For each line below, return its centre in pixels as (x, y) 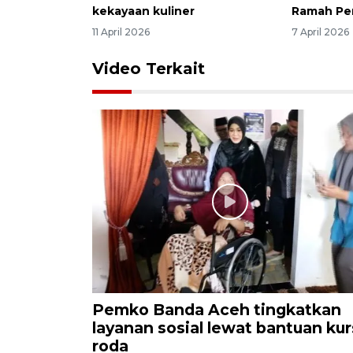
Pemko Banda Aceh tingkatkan (217, 310)
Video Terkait (149, 69)
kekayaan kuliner (143, 11)
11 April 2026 (121, 32)
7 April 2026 (321, 32)
